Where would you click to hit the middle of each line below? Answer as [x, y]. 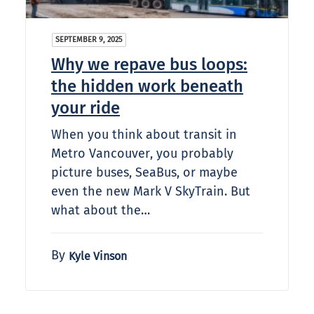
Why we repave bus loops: [149, 65]
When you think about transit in [144, 135]
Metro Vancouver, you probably [142, 154]
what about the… [101, 211]
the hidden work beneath [147, 87]
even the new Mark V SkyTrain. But [151, 192]
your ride [86, 108]
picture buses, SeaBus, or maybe [144, 173]
